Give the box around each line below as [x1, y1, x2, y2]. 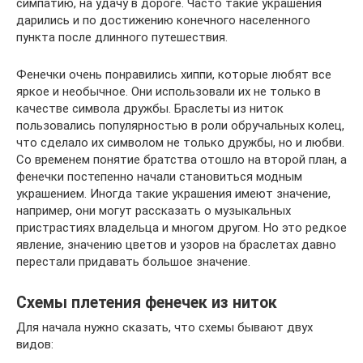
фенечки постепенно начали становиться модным [16, 169, 302, 184]
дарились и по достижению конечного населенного [16, 13, 310, 28]
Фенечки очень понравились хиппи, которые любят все [16, 67, 331, 82]
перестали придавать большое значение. [16, 254, 250, 269]
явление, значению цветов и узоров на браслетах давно [16, 237, 336, 252]
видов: [16, 337, 53, 352]
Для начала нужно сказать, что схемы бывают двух [16, 320, 313, 335]
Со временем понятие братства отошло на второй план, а [16, 152, 347, 167]
